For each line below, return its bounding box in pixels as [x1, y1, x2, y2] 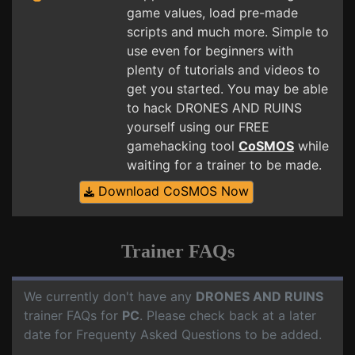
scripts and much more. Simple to [127, 24, 329, 40]
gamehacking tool [127, 138, 239, 154]
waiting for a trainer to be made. [127, 157, 322, 173]
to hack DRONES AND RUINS [127, 100, 302, 116]
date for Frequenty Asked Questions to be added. [24, 326, 322, 342]
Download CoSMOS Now [94, 183, 249, 199]
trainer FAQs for [24, 307, 122, 323]
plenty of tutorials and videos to [127, 62, 320, 78]
